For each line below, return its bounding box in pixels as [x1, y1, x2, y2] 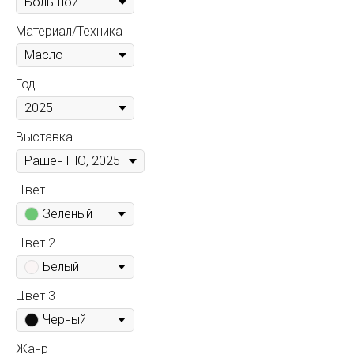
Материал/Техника [16, 23, 122, 39]
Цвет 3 [16, 288, 55, 303]
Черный [43, 311, 86, 327]
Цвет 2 [16, 235, 55, 250]
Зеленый [43, 205, 92, 221]
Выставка [16, 129, 73, 145]
